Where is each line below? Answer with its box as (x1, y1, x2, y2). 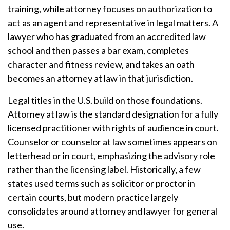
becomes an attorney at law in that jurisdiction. (8, 72, 193, 84)
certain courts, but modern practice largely (8, 191, 178, 203)
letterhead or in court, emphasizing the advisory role (8, 150, 215, 161)
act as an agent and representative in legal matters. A (8, 17, 218, 28)
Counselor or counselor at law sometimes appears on (8, 136, 217, 147)
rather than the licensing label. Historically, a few (8, 164, 201, 175)
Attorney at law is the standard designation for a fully (8, 108, 218, 120)
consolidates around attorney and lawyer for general (8, 205, 217, 217)
